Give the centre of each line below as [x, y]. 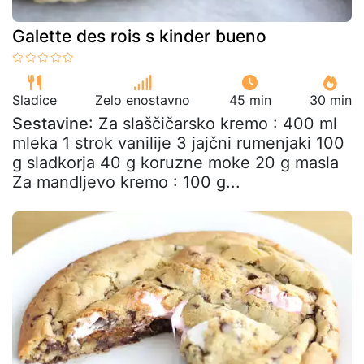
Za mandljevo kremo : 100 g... [126, 182]
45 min [250, 100]
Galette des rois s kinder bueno [139, 36]
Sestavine [50, 123]
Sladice [35, 100]
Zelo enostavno [143, 100]
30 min [330, 100]
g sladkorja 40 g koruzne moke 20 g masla [175, 162]
